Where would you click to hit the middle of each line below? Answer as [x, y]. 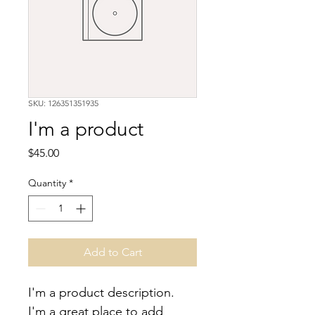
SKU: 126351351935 [63, 103]
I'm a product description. [103, 292]
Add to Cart [112, 252]
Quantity [47, 183]
